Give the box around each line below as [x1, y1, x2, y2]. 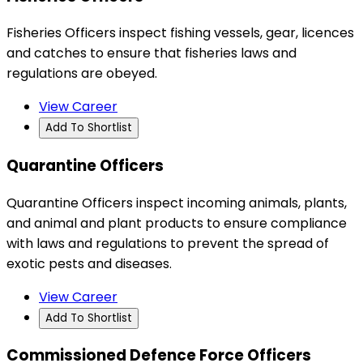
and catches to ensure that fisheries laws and [6, 44, 297, 63]
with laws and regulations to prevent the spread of [6, 233, 329, 253]
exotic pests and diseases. [6, 254, 172, 273]
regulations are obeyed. [6, 64, 157, 83]
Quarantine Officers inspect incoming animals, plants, [6, 193, 347, 212]
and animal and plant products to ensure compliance [6, 213, 347, 233]
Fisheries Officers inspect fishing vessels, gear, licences [6, 23, 354, 43]
